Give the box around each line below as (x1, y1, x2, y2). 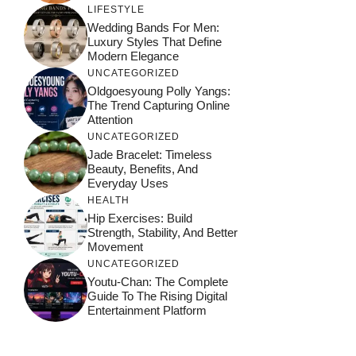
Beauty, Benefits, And (87, 161, 198, 176)
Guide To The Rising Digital (87, 288, 227, 303)
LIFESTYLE (87, 3, 145, 15)
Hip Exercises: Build (87, 211, 192, 225)
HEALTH (87, 194, 130, 206)
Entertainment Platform (87, 303, 207, 317)
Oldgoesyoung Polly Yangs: (87, 83, 230, 98)
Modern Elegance (87, 48, 179, 63)
